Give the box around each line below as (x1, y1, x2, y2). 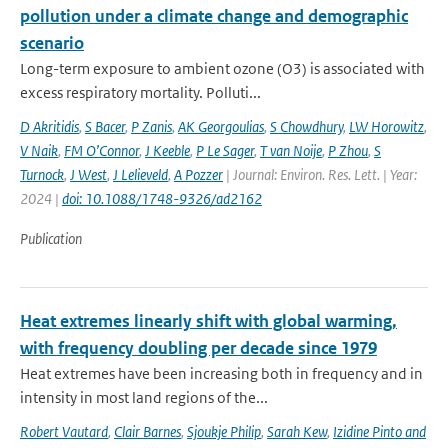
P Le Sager (196, 141, 254, 160)
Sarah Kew (267, 422, 327, 441)
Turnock (20, 165, 64, 184)
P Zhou (328, 141, 368, 160)
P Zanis (131, 117, 172, 136)
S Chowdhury (270, 117, 343, 136)
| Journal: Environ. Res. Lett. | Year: (223, 165, 417, 184)
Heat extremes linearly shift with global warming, (20, 310, 397, 332)
